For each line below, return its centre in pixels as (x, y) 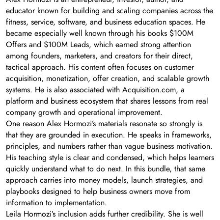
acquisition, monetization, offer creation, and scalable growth (108, 79)
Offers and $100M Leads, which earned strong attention (98, 45)
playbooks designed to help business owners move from (98, 192)
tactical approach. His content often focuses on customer (100, 67)
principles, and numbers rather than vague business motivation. (109, 146)
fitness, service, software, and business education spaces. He (106, 22)
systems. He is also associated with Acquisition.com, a (95, 90)
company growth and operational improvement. (84, 112)
